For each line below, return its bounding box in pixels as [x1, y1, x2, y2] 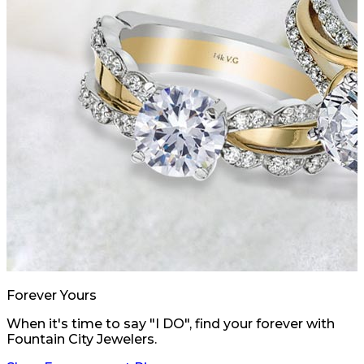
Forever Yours [6, 288, 97, 303]
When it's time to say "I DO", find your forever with [6, 316, 335, 331]
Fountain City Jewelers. [6, 331, 157, 347]
